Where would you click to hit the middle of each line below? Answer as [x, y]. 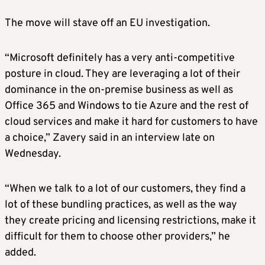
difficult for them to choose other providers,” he [117, 237]
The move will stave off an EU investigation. [107, 23]
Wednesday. [33, 154]
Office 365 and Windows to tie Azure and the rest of [127, 106]
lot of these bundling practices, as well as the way [121, 205]
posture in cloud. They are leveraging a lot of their [122, 74]
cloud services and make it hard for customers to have [131, 122]
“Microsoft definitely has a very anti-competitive [120, 58]
